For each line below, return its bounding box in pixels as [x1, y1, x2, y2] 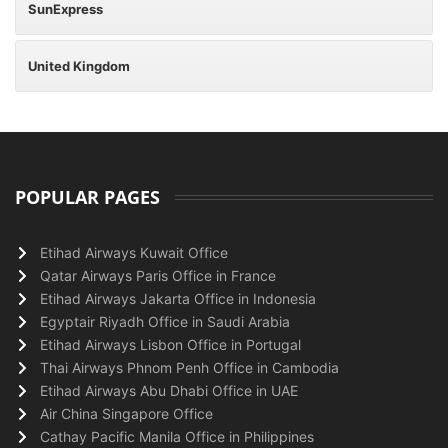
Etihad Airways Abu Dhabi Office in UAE [40, 382, 298, 399]
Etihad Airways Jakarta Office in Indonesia [40, 290, 316, 307]
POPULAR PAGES [15, 185, 160, 209]
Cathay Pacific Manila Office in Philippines [40, 428, 314, 445]
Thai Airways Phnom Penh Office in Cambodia [40, 359, 339, 376]
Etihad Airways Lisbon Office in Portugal [40, 336, 301, 353]
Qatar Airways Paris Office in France [40, 267, 276, 284]
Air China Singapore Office [40, 405, 213, 422]
